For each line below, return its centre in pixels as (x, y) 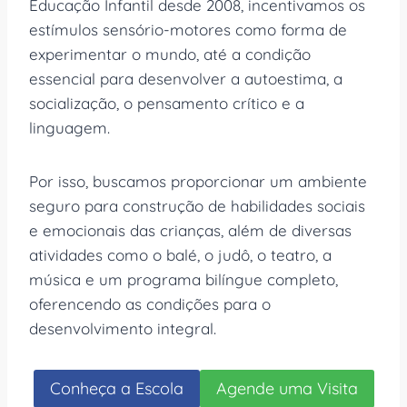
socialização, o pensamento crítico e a (167, 103)
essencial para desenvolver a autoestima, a (186, 78)
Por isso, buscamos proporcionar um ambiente (198, 181)
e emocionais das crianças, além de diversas (190, 230)
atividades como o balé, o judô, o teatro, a (180, 254)
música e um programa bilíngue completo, (184, 279)
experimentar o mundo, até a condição (170, 54)
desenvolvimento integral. (123, 328)
